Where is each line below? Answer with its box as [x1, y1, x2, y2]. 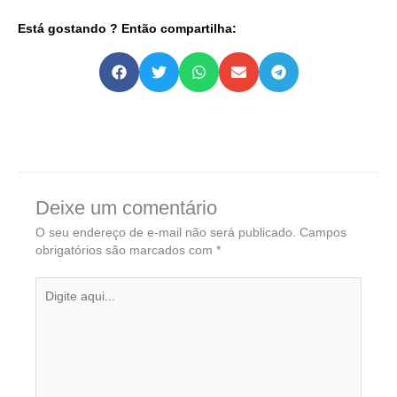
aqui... [35, 296, 69, 310]
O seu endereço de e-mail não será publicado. [35, 225, 296, 239]
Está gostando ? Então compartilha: [18, 22, 237, 36]
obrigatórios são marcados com [35, 243, 216, 257]
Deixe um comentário [35, 196, 217, 219]
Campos [300, 225, 346, 239]
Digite [35, 278, 66, 292]
